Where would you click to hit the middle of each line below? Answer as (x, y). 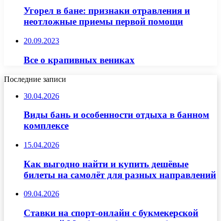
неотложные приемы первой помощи (103, 22)
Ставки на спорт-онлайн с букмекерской (111, 213)
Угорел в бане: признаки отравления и (107, 11)
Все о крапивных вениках (79, 60)
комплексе (46, 126)
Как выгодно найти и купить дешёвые (106, 164)
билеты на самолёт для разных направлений (120, 175)
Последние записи (35, 79)
